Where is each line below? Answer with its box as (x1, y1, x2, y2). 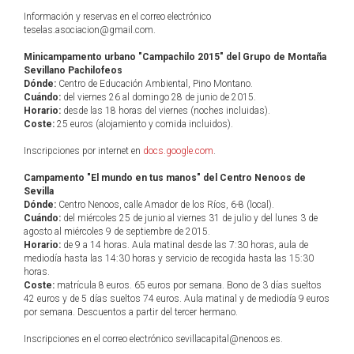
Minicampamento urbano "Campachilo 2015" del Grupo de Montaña (24, 51, 326, 62)
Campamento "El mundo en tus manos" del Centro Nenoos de (24, 172, 306, 183)
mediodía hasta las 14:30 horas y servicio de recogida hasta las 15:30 (24, 253, 314, 264)
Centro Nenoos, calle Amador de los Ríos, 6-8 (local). (56, 199, 274, 210)
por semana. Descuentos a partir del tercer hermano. (24, 307, 238, 318)
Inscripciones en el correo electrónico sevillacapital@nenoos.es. (24, 333, 283, 345)
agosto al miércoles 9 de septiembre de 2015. (24, 226, 210, 237)
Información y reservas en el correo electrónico (24, 11, 211, 22)
